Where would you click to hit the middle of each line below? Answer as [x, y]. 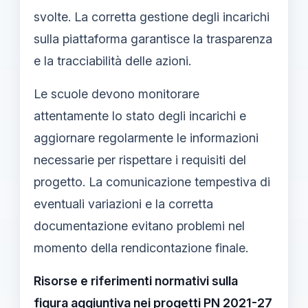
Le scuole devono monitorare [117, 93]
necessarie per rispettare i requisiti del [140, 159]
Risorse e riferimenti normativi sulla [136, 280]
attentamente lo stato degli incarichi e [140, 115]
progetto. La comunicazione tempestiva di [152, 181]
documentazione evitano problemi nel [139, 225]
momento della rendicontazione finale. [141, 247]
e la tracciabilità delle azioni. [112, 60]
